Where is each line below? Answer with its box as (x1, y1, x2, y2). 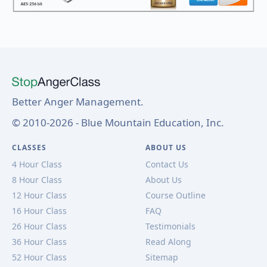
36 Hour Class (12, 235, 67, 247)
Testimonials (145, 220, 195, 232)
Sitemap (145, 251, 178, 263)
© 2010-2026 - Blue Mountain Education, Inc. (12, 115, 224, 129)
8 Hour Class (12, 173, 62, 185)
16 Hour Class (12, 204, 67, 216)
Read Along (145, 235, 191, 247)
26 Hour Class (12, 220, 67, 232)
